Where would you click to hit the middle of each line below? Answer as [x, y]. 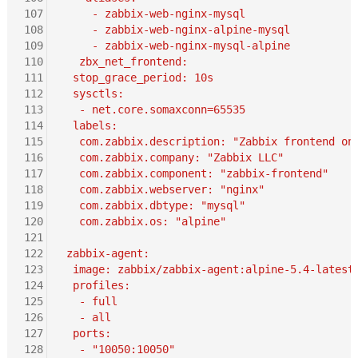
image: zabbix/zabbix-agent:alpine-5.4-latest [207, 269]
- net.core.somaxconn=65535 [152, 109]
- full [88, 301]
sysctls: [91, 93]
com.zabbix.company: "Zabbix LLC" [171, 157]
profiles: [95, 285]
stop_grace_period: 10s [136, 77]
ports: [85, 333]
